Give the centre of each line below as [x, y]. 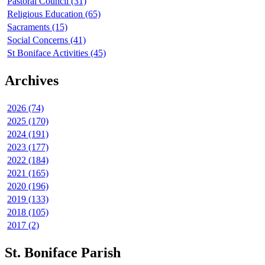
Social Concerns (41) [46, 40]
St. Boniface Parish [63, 252]
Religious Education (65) [54, 14]
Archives [32, 81]
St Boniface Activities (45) [56, 53]
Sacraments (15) [37, 27]
